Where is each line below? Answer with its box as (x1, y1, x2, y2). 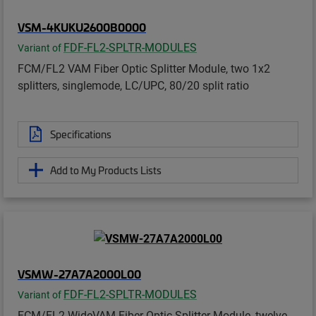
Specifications (50, 126, 111, 141)
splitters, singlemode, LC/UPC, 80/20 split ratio (18, 77, 249, 92)
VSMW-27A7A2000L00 (18, 266, 141, 282)
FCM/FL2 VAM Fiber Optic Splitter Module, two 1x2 (18, 60, 270, 75)
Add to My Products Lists (50, 162, 162, 177)
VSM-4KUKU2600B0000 (18, 18, 146, 35)
